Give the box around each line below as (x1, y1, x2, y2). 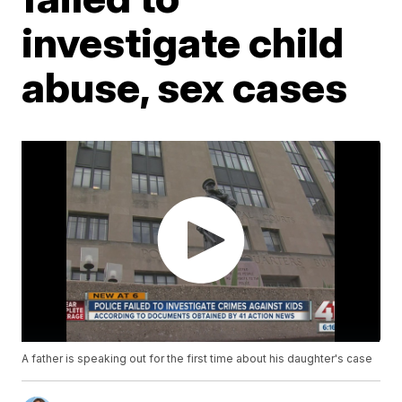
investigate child (22, 17, 345, 67)
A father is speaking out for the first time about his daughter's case (22, 352, 373, 366)
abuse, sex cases (22, 62, 348, 112)
